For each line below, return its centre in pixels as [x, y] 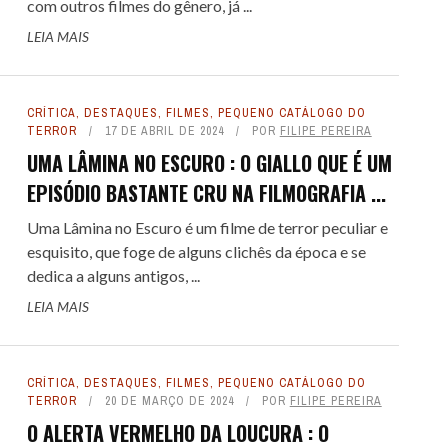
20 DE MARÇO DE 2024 [169, 401]
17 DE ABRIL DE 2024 [164, 131]
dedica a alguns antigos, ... [113, 275]
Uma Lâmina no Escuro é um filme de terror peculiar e [207, 227]
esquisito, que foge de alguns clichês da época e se [196, 251]
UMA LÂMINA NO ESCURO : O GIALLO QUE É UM [209, 163]
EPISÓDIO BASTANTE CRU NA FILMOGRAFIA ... [206, 193]
